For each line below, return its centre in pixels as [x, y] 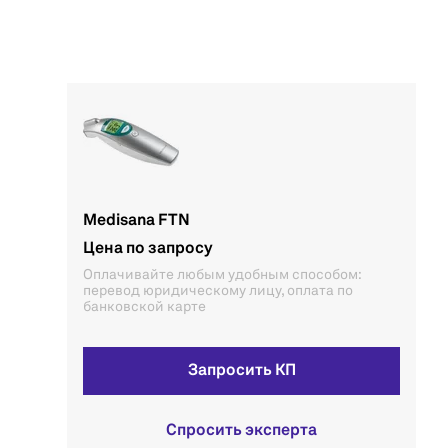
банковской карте [144, 307]
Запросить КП [241, 371]
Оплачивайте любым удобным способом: [222, 275]
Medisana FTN [136, 221]
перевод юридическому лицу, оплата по [218, 291]
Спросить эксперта [241, 431]
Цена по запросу [148, 249]
